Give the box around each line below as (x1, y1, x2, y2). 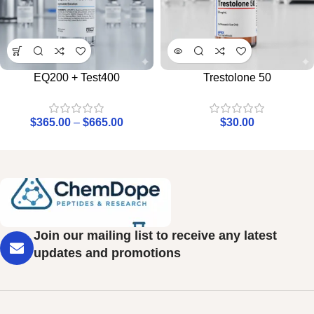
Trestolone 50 (203, 71, 271, 83)
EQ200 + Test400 (34, 71, 120, 83)
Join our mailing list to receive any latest (34, 228, 277, 243)
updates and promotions (34, 246, 181, 260)
